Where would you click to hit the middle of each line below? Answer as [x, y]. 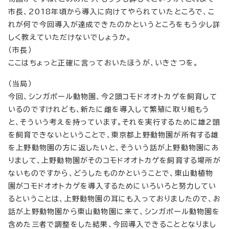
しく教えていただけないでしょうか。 [70, 37]
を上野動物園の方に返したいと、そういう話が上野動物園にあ [114, 148]
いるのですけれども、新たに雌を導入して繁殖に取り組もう [109, 109]
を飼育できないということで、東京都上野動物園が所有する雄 [114, 135]
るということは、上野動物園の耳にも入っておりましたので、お [114, 199]
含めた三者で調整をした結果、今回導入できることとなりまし [112, 224]
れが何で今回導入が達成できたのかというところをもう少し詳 [114, 25]
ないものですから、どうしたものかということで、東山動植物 [111, 173]
